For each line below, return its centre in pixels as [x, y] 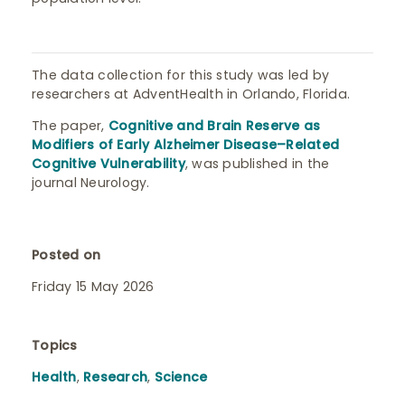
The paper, [70, 126]
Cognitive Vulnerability [108, 164]
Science [181, 377]
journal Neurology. [91, 183]
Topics [55, 345]
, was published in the [257, 164]
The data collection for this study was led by [181, 75]
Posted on [66, 255]
